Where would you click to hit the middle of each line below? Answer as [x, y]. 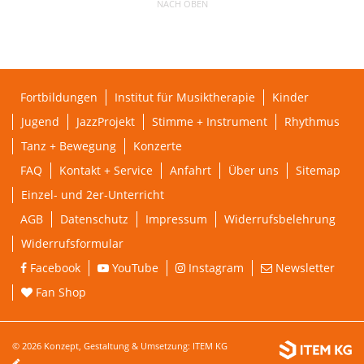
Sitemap [318, 170]
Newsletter [303, 267]
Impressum [176, 219]
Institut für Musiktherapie [185, 97]
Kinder [290, 97]
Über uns [253, 170]
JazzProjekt [106, 121]
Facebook [54, 267]
